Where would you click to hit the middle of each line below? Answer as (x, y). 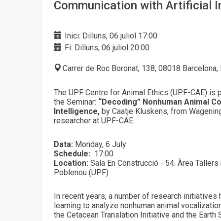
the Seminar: (76, 102)
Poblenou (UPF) (81, 172)
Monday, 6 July (100, 144)
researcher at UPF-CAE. (94, 120)
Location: (72, 163)
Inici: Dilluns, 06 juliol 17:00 (110, 36)
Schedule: (72, 153)
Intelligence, (78, 111)
